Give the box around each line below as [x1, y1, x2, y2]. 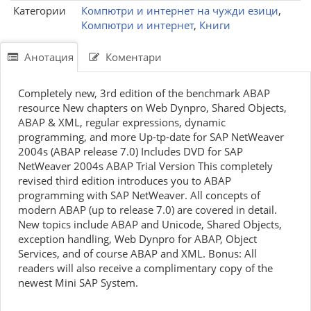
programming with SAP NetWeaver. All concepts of [18, 188, 260, 202]
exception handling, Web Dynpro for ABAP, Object [18, 232, 257, 246]
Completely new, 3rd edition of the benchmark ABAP [18, 86, 270, 100]
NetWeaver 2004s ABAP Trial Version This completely [18, 159, 273, 173]
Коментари [103, 50, 162, 64]
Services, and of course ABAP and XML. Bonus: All [18, 246, 257, 260]
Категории [13, 3, 66, 17]
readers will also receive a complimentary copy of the [18, 261, 273, 275]
